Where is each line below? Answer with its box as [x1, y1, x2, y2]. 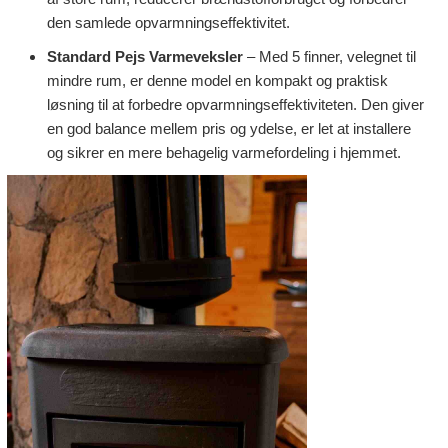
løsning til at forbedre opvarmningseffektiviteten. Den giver [47, 97, 424, 114]
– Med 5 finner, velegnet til [243, 49, 416, 66]
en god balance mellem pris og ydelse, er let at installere [47, 121, 411, 138]
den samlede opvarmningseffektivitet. [47, 14, 290, 31]
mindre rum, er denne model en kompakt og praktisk [47, 73, 388, 90]
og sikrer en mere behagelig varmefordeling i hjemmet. [47, 145, 401, 162]
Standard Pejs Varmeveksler [47, 49, 243, 66]
